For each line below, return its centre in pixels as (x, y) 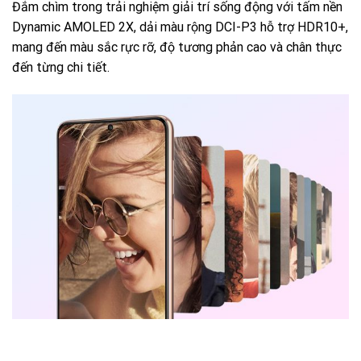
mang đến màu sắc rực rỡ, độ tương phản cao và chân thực (177, 48)
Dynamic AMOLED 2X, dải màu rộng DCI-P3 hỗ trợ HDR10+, (180, 27)
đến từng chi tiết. (61, 68)
